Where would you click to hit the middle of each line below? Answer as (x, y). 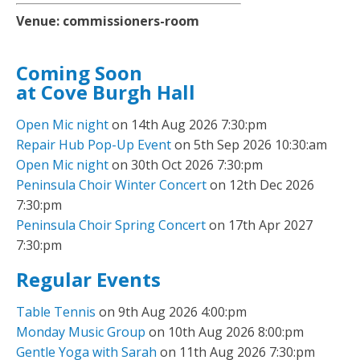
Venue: (39, 21)
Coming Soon (79, 73)
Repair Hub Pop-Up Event (94, 145)
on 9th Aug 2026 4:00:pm (171, 312)
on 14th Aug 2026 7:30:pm (188, 125)
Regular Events (88, 279)
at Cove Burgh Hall (106, 92)
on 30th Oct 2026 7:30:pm (186, 165)
